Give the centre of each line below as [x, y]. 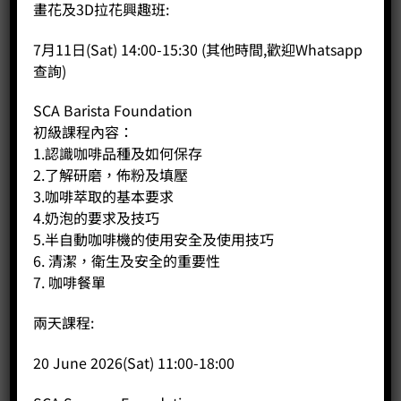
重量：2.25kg [53, 178]
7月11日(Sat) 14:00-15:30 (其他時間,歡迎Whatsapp [198, 49]
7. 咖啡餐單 [70, 282]
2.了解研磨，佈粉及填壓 [111, 175]
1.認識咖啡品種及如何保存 [118, 154]
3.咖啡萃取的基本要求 [104, 196]
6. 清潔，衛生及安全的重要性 [127, 261]
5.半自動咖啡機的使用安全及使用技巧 [154, 239]
